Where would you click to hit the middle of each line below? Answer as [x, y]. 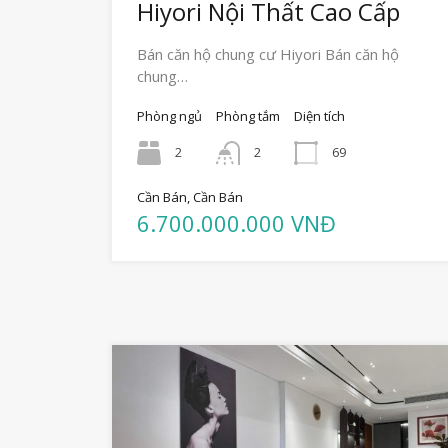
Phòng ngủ [169, 116]
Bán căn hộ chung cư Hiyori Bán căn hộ [268, 54]
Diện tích [319, 116]
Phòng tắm [248, 116]
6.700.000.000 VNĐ [236, 223]
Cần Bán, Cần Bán [190, 197]
